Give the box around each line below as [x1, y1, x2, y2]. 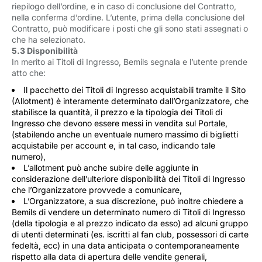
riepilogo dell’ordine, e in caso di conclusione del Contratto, [12, 1, 236, 11]
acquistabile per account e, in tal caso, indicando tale [12, 140, 215, 150]
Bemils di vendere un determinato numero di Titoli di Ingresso [12, 207, 245, 217]
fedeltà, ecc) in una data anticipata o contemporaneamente [12, 240, 239, 250]
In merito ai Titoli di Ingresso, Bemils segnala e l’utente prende [12, 57, 247, 67]
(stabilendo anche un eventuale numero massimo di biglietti [12, 129, 238, 139]
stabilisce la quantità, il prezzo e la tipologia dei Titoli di [12, 107, 222, 117]
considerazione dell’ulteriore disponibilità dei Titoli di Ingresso [12, 174, 245, 184]
